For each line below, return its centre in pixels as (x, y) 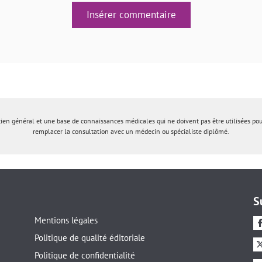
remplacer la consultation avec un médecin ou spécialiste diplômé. (131, 131)
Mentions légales (66, 220)
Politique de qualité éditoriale (89, 237)
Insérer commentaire (131, 14)
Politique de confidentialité (85, 255)
